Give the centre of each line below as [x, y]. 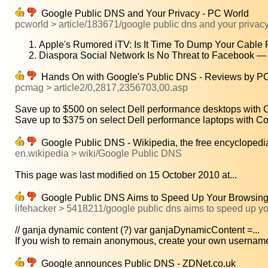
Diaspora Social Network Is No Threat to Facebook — [153, 56]
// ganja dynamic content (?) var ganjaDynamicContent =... [137, 230]
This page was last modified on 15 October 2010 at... [126, 175]
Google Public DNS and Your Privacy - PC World [143, 14]
